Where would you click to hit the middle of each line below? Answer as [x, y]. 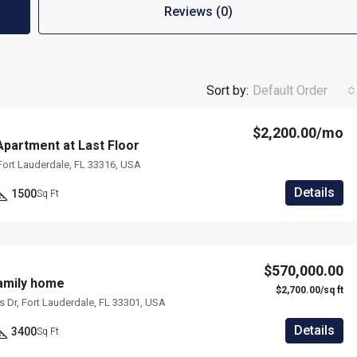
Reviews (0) [199, 12]
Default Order [290, 90]
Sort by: [228, 90]
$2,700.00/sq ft [310, 290]
